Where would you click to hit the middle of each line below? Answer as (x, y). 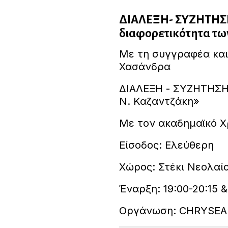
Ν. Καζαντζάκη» (159, 101)
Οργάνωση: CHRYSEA (173, 210)
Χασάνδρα (145, 66)
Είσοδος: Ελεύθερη (166, 145)
